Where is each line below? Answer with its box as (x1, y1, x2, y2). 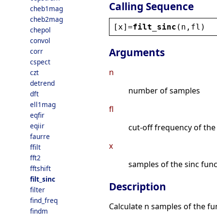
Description (109, 180, 166, 194)
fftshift (30, 164, 51, 173)
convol (30, 36, 50, 45)
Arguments (109, 46, 165, 60)
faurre (30, 132, 50, 141)
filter (30, 185, 45, 194)
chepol (30, 25, 51, 34)
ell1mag (30, 100, 56, 109)
